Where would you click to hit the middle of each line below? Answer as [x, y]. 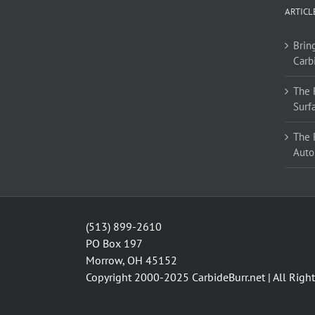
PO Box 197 [114, 243]
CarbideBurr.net [229, 277]
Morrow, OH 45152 [131, 260]
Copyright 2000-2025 [139, 277]
